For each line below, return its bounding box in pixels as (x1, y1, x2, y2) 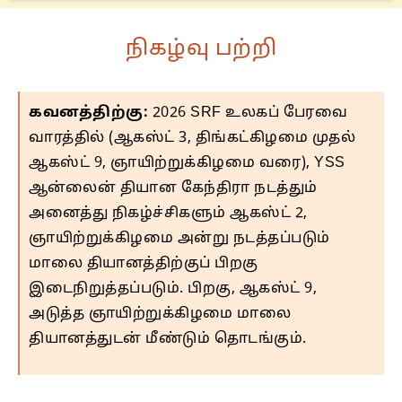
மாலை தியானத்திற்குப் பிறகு (29, 255, 258, 274)
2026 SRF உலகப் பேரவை (148, 104, 347, 123)
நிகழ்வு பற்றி (126, 36, 276, 64)
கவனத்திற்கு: (29, 104, 148, 123)
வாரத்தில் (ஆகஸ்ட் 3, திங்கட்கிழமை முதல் (29, 129, 355, 148)
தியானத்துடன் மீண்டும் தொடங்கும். (29, 330, 307, 349)
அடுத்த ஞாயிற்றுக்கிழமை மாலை (29, 305, 291, 324)
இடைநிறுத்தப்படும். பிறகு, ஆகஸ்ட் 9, (29, 280, 317, 299)
